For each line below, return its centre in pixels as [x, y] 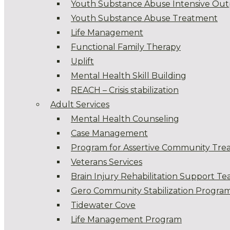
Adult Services [80, 104]
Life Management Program [126, 219]
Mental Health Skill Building [129, 76]
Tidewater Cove [103, 205]
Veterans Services [107, 162]
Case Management [109, 133]
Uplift [82, 61]
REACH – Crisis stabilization [125, 90]
